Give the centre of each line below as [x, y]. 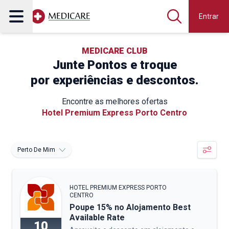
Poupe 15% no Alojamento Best [130, 207]
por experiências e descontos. [114, 80]
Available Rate [97, 217]
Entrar [209, 16]
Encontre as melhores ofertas [114, 101]
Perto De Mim [36, 150]
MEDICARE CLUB [114, 51]
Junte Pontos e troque [114, 65]
